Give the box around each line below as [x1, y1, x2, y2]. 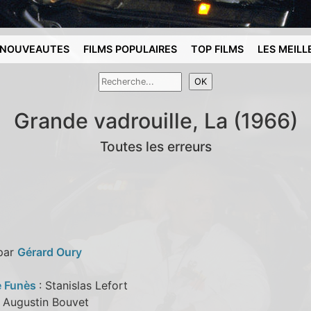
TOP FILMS [191, 43, 244, 55]
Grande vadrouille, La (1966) [13, 108, 298, 133]
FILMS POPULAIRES [83, 43, 178, 55]
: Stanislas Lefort [38, 278, 128, 292]
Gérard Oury [17, 244, 82, 259]
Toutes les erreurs [99, 137, 212, 155]
